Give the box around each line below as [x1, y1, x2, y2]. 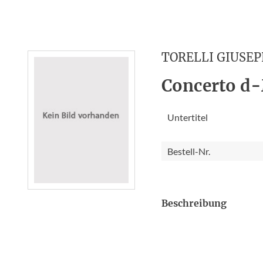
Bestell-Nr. [167, 146, 211, 157]
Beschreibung [161, 197, 227, 209]
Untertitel [167, 112, 208, 123]
